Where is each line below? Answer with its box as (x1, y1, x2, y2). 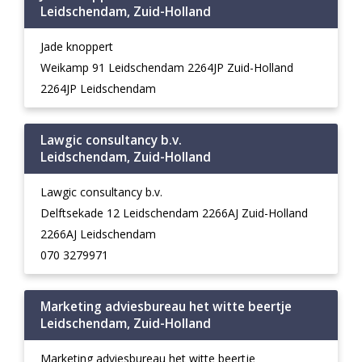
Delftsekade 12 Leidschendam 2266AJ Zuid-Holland (40, 205, 308, 221)
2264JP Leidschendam (40, 81, 156, 96)
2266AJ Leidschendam (40, 226, 156, 242)
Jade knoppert (40, 39, 113, 54)
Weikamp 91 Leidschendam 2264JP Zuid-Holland (40, 60, 293, 75)
